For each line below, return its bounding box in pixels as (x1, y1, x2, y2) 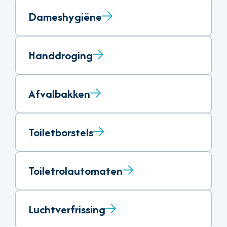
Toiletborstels (28, 124, 93, 140)
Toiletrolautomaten (28, 162, 123, 179)
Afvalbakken (28, 85, 90, 102)
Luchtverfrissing (28, 201, 105, 217)
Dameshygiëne (28, 8, 102, 25)
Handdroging (28, 47, 93, 63)
